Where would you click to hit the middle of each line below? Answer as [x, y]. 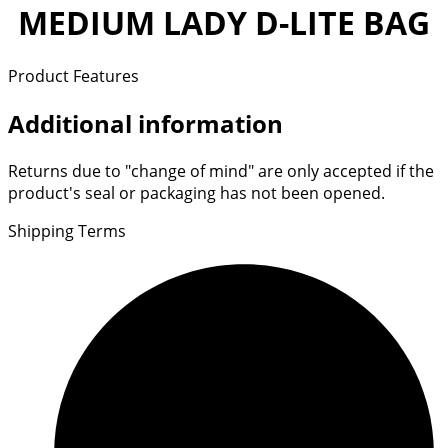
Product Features [73, 76]
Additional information [145, 124]
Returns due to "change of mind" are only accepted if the [221, 170]
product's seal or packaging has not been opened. [196, 192]
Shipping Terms [67, 230]
